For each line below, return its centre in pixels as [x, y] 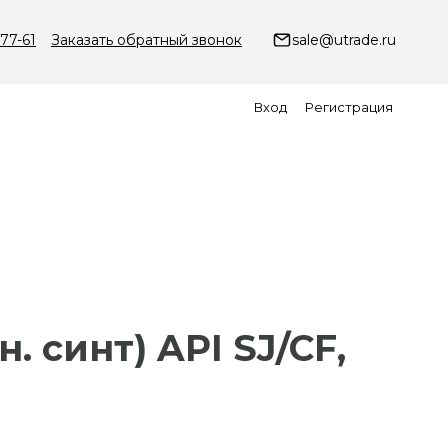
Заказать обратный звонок [146, 40]
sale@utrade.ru [344, 40]
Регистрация [349, 107]
